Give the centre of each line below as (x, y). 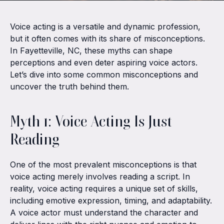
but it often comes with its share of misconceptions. (107, 38)
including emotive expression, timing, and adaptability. (111, 200)
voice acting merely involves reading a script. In (100, 176)
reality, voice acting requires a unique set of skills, (104, 188)
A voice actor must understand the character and (104, 212)
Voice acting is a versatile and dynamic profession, (105, 26)
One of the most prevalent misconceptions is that (103, 164)
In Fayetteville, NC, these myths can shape (91, 50)
